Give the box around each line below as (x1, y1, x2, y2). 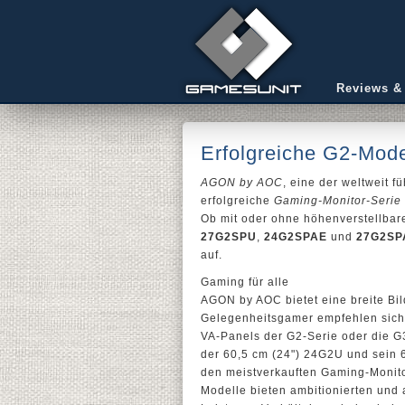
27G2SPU (201, 231, 257, 243)
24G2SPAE (264, 231, 327, 243)
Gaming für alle (201, 276, 289, 288)
